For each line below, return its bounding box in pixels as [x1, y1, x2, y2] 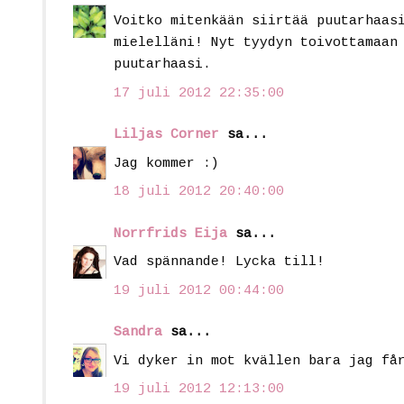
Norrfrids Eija [114, 225, 227, 242]
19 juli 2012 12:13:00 [114, 381, 284, 398]
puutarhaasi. [114, 57, 211, 73]
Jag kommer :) [114, 155, 219, 171]
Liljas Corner [114, 127, 219, 143]
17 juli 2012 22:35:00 [114, 85, 284, 101]
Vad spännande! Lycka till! [114, 254, 325, 271]
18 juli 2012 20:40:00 [114, 184, 284, 200]
